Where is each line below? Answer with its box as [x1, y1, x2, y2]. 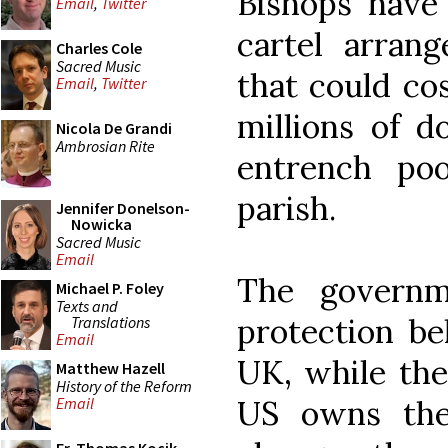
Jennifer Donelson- [56, 198, 190, 218]
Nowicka [71, 214, 132, 234]
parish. [237, 187, 336, 229]
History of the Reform [56, 375, 192, 396]
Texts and [56, 295, 118, 316]
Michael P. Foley [56, 278, 164, 298]
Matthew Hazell [56, 358, 165, 378]
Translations [71, 311, 150, 332]
